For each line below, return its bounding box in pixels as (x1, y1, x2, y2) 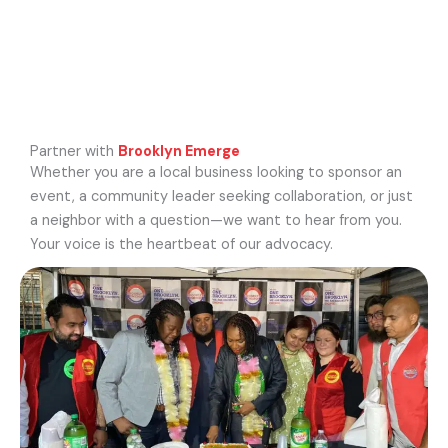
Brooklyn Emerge (118, 142, 240, 161)
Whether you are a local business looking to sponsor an (30, 163, 402, 182)
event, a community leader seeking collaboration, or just (30, 187, 413, 206)
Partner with (30, 142, 118, 161)
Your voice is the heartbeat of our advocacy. (30, 235, 333, 254)
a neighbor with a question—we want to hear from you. (30, 211, 402, 230)
